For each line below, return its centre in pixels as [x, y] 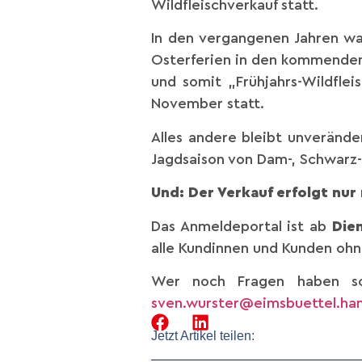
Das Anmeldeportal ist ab [242, 226]
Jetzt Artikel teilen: [203, 336]
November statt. [208, 104]
